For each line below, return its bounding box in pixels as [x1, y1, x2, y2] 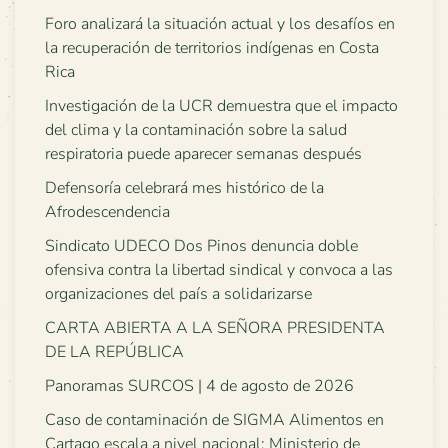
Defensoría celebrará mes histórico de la [45, 177, 324, 200]
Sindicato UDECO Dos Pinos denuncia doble [45, 235, 358, 258]
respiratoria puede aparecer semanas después [45, 143, 362, 166]
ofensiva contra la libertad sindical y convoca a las [45, 259, 393, 282]
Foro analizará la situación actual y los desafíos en [45, 13, 395, 36]
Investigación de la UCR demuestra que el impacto [45, 95, 398, 118]
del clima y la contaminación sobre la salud [45, 119, 347, 142]
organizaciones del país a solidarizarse [45, 283, 312, 306]
